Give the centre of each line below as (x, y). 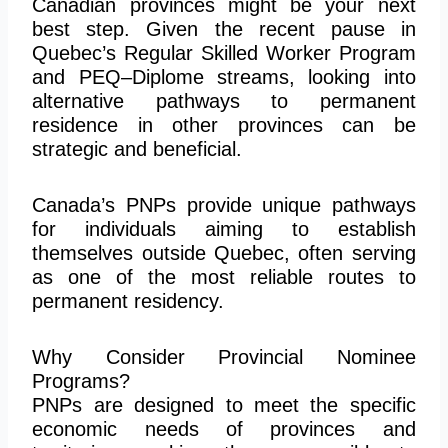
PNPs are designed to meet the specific (224, 404)
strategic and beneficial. (137, 148)
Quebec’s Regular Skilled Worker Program (224, 52)
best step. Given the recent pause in (224, 28)
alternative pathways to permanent (224, 100)
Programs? (81, 380)
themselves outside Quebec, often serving (224, 252)
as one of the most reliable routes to (224, 276)
